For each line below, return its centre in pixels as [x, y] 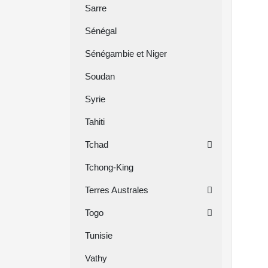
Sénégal [101, 31]
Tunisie [99, 235]
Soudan [100, 76]
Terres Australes [117, 190]
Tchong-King [109, 167]
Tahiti [95, 122]
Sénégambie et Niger [126, 54]
